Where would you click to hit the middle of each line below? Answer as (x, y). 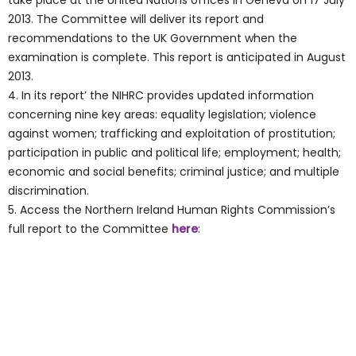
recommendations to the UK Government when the (153, 38)
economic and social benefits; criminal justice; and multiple (174, 172)
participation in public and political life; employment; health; (174, 153)
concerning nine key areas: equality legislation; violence (162, 114)
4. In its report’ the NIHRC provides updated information (161, 95)
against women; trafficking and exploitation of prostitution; (172, 133)
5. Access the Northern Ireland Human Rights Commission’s (172, 210)
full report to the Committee (90, 229)
